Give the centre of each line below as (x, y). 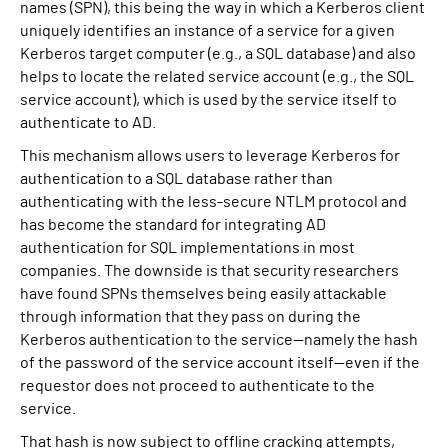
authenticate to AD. (88, 123)
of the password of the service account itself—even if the (220, 363)
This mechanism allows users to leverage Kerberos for (210, 156)
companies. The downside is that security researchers (209, 271)
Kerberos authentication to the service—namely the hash (219, 340)
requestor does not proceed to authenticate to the (197, 386)
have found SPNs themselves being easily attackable (203, 294)
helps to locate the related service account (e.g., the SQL (217, 77)
